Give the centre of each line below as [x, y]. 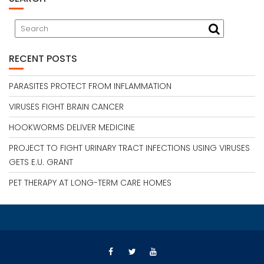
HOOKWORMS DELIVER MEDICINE [72, 127]
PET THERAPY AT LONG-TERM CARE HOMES [90, 183]
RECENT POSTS [43, 59]
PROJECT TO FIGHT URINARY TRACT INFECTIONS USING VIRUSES [129, 148]
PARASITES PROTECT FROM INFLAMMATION [90, 86]
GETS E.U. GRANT [41, 162]
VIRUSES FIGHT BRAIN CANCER [66, 107]
